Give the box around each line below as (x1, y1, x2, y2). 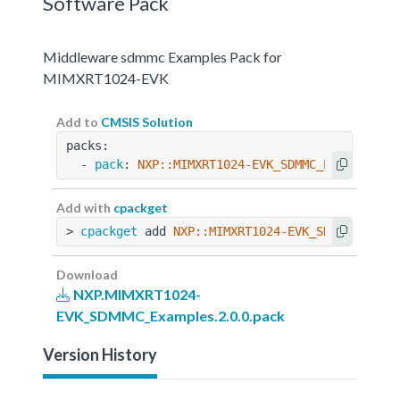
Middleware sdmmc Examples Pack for (43, 47, 282, 65)
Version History (43, 344, 157, 364)
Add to (56, 113, 101, 129)
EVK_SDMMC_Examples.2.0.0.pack (56, 306, 285, 324)
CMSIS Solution (101, 113, 193, 129)
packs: (66, 137, 109, 153)
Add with (56, 199, 113, 215)
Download (56, 266, 118, 282)
